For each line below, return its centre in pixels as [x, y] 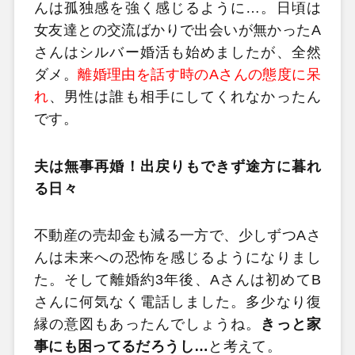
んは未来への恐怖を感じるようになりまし [177, 258]
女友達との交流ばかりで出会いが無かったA [177, 31]
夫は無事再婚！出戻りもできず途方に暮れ [177, 166]
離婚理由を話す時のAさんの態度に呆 [200, 75]
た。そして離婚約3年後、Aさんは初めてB [177, 280]
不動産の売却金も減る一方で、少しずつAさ [177, 236]
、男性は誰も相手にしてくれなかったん [185, 97]
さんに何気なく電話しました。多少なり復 [177, 302]
